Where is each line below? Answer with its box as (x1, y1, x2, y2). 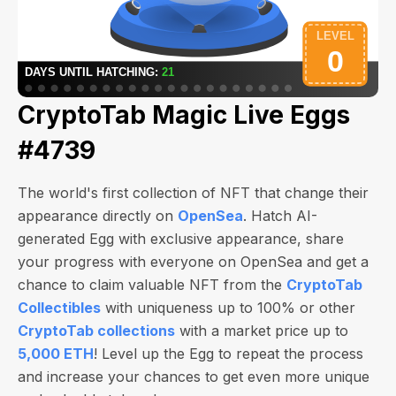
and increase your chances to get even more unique (18, 368, 369, 385)
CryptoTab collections (18, 322, 175, 339)
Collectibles (18, 299, 101, 316)
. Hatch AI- (243, 207, 317, 225)
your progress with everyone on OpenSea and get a (18, 253, 369, 270)
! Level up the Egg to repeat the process (94, 345, 363, 362)
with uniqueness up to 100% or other (101, 299, 355, 316)
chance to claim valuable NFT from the (18, 276, 286, 293)
